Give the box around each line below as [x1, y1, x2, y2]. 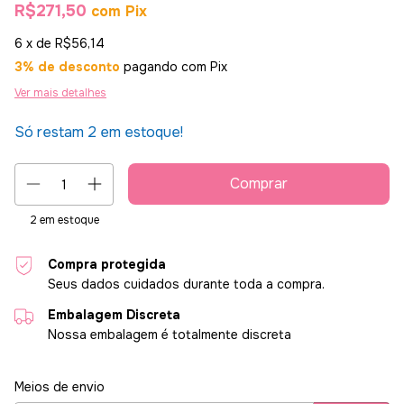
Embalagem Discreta [48, 307, 181, 324]
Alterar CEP [330, 375, 390, 390]
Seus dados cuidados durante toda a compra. [48, 276, 326, 293]
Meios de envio [14, 379, 105, 396]
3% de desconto [14, 59, 120, 76]
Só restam [14, 123, 87, 142]
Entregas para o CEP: [14, 373, 124, 389]
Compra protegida [48, 256, 167, 273]
